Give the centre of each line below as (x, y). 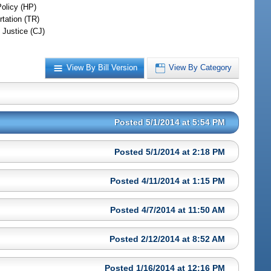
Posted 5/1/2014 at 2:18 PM (170, 152)
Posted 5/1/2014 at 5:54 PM (170, 122)
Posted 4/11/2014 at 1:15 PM (168, 181)
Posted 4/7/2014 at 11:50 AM (168, 210)
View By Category (201, 68)
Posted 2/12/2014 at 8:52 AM (168, 239)
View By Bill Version (102, 68)
